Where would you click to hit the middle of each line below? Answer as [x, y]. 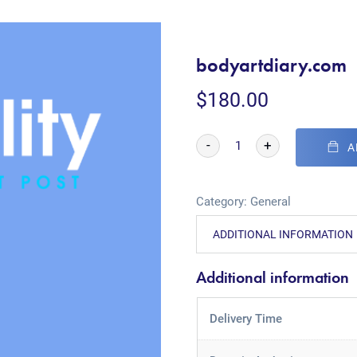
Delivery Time [245, 319]
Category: [224, 202]
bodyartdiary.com [272, 65]
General [271, 202]
